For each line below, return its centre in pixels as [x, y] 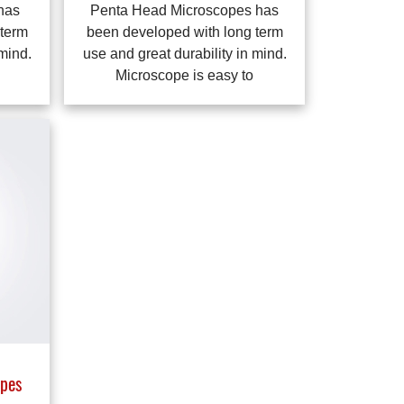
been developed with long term [184, 32]
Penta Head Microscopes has [185, 11]
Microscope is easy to [185, 76]
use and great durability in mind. [184, 54]
